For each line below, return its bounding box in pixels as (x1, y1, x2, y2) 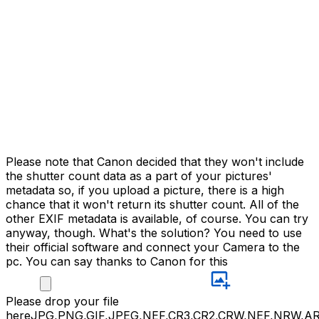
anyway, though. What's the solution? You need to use (6, 226, 302, 241)
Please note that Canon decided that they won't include (6, 155, 304, 169)
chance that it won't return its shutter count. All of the (6, 197, 299, 212)
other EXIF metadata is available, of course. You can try (6, 211, 308, 226)
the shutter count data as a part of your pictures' (6, 169, 272, 184)
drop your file (45, 294, 119, 309)
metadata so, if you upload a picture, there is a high (6, 183, 284, 198)
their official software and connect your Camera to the (6, 240, 300, 255)
